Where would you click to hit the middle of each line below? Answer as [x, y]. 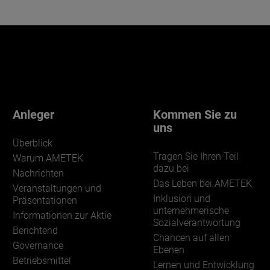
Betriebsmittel [42, 260]
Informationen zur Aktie [62, 215]
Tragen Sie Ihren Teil [196, 156]
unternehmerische [191, 210]
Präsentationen [45, 200]
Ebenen [169, 250]
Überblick [32, 143]
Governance [38, 245]
